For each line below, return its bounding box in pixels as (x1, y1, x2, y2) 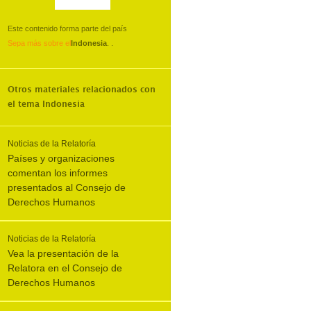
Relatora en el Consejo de (8, 262, 122, 274)
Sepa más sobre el (8, 39, 71, 47)
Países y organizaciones (8, 153, 115, 164)
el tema (8, 100, 42, 108)
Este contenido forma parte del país (8, 24, 127, 33)
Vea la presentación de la (8, 248, 119, 259)
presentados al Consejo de (8, 182, 126, 193)
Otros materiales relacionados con (8, 85, 155, 94)
